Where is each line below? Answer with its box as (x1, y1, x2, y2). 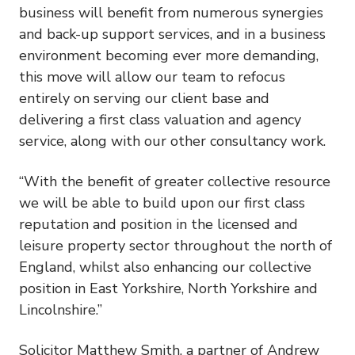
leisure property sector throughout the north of (19, 235, 332, 255)
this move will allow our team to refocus (19, 67, 285, 86)
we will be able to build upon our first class (19, 193, 305, 212)
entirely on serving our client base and (19, 88, 269, 108)
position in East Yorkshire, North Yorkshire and (19, 278, 318, 298)
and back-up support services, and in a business (19, 24, 326, 44)
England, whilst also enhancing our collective (19, 257, 311, 277)
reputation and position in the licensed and (19, 214, 298, 234)
